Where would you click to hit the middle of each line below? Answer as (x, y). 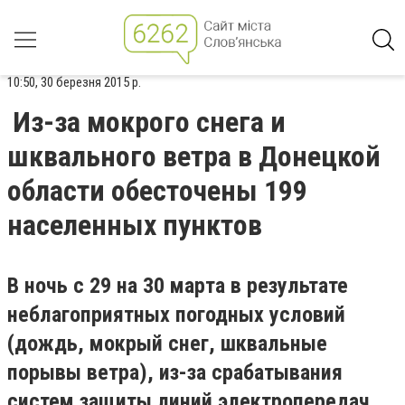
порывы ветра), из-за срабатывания (175, 372)
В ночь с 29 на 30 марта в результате (178, 286)
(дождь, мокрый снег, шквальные (167, 344)
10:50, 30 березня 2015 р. (74, 82)
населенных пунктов (135, 225)
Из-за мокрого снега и (149, 122)
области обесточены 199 (157, 191)
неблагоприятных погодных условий (176, 315)
